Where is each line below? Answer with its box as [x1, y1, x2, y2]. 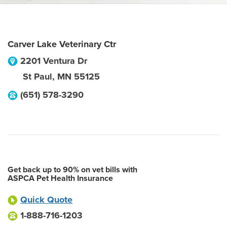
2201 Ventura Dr [20, 55, 87, 66]
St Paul [23, 71, 52, 82]
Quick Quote [20, 194, 72, 205]
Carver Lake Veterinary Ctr [8, 39, 116, 50]
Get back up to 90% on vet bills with [8, 165, 137, 175]
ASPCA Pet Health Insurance [8, 173, 113, 183]
